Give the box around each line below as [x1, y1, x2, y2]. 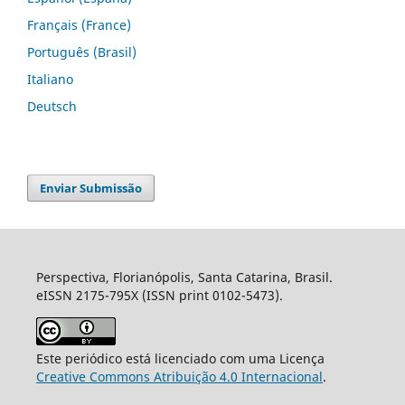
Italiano [27, 70, 73, 88]
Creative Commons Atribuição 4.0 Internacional [35, 367, 323, 385]
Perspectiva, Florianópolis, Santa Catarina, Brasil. [35, 268, 333, 286]
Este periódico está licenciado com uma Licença [35, 349, 325, 367]
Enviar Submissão [40, 179, 143, 196]
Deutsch [27, 97, 77, 115]
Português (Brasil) [27, 42, 137, 61]
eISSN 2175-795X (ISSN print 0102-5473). [35, 286, 283, 304]
